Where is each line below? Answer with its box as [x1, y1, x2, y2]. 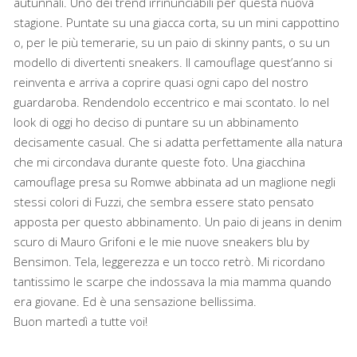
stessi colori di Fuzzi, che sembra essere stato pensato [14, 193, 315, 210]
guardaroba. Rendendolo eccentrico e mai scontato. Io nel [14, 93, 330, 110]
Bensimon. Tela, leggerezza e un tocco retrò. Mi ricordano [14, 253, 326, 269]
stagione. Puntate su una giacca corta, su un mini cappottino [14, 14, 340, 30]
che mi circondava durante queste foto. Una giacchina [14, 153, 306, 170]
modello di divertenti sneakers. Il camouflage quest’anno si [14, 53, 333, 70]
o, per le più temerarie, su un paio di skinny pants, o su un [14, 33, 331, 50]
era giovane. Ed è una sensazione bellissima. [14, 292, 257, 309]
